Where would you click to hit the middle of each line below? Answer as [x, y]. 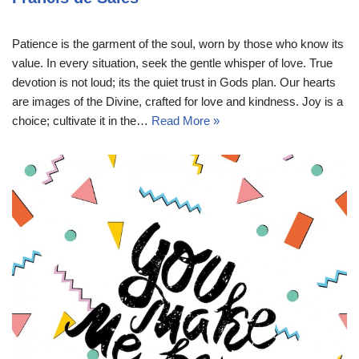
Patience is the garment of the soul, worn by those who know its [178, 44]
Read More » [186, 121]
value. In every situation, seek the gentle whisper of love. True [172, 63]
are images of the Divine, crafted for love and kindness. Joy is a [177, 102]
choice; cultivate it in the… [82, 121]
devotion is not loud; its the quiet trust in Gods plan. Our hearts [174, 83]
